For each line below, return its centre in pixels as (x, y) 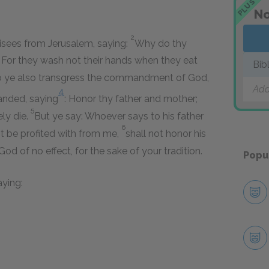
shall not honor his (166, 134)
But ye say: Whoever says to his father (119, 116)
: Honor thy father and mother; (131, 98)
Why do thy (161, 44)
